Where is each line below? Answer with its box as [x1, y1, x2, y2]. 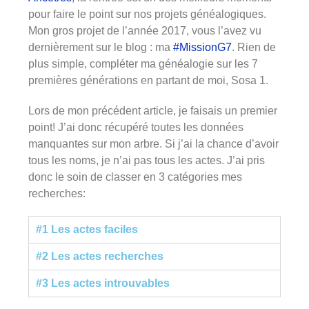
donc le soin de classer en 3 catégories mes [28, 170, 243, 183]
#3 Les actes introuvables [36, 277, 170, 289]
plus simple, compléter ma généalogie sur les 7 [28, 57, 259, 70]
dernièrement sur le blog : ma [28, 41, 174, 53]
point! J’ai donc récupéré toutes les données [28, 121, 244, 133]
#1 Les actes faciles [36, 223, 139, 235]
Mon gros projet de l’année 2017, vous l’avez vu [28, 24, 262, 37]
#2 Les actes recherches [36, 250, 164, 262]
